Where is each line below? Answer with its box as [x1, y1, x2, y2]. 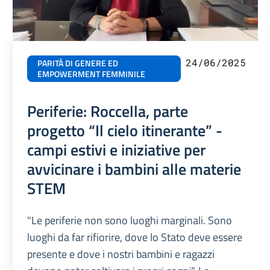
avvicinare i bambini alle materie [27, 157, 242, 181]
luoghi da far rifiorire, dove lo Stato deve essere [27, 229, 243, 246]
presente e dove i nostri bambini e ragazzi [27, 246, 215, 263]
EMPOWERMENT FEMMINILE [37, 67, 146, 81]
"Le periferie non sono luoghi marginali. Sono [27, 212, 233, 229]
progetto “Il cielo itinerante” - [27, 118, 223, 143]
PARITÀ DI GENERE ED [37, 57, 119, 71]
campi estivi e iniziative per [27, 137, 206, 162]
